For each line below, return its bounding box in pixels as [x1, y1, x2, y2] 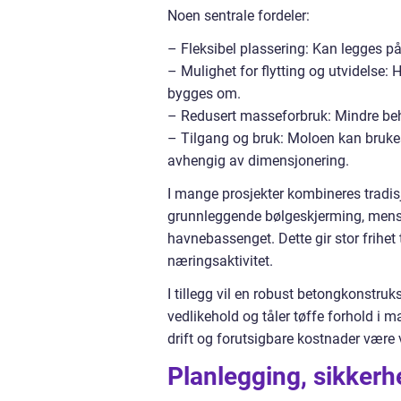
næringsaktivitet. [167, 252, 273, 269]
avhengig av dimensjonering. [167, 152, 349, 169]
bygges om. [167, 85, 241, 102]
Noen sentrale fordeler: [167, 7, 310, 24]
